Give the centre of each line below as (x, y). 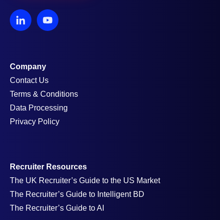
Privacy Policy (35, 121)
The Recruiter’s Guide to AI (57, 208)
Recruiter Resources (48, 166)
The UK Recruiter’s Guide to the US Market (85, 180)
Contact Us (29, 80)
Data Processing (39, 108)
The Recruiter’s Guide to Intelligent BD (77, 194)
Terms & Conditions (44, 94)
